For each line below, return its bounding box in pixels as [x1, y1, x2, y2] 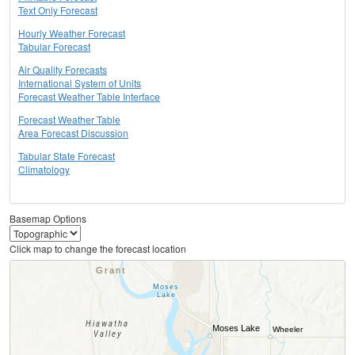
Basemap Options [10, 212, 86, 226]
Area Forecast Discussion [18, 126, 128, 140]
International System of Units [18, 76, 141, 90]
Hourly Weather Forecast [18, 26, 125, 40]
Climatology [18, 162, 70, 177]
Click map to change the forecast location [10, 242, 186, 256]
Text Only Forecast [18, 3, 97, 17]
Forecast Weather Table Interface [18, 90, 160, 104]
